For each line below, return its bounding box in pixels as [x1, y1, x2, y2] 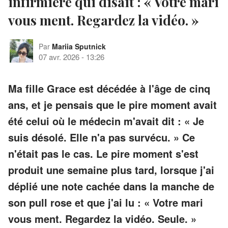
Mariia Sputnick [52, 41, 106, 51]
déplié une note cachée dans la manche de [8, 178, 214, 193]
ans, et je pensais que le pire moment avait [8, 97, 217, 112]
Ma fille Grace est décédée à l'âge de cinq [8, 80, 210, 96]
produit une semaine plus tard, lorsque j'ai [8, 162, 214, 177]
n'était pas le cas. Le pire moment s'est [8, 146, 198, 161]
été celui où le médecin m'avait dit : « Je [8, 113, 204, 128]
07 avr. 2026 [39, 51, 79, 62]
